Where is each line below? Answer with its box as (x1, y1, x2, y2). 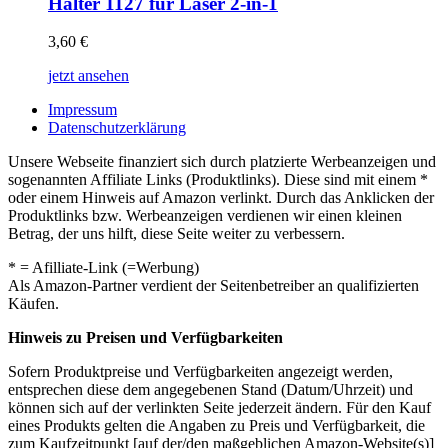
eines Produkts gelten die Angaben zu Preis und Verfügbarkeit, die (8, 417, 425, 435)
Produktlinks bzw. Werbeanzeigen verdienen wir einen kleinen (8, 207, 402, 225)
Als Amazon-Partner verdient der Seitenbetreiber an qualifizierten (8, 277, 419, 295)
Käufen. (8, 295, 59, 313)
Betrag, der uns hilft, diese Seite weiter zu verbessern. (8, 225, 345, 243)
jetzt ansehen (48, 67, 129, 85)
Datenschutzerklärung (48, 119, 186, 137)
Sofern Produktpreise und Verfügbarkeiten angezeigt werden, (8, 363, 393, 381)
